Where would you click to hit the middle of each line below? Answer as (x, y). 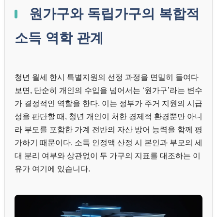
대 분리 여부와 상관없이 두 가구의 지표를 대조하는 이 (108, 155)
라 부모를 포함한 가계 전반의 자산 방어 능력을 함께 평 (108, 129)
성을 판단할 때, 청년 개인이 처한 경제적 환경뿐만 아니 (108, 116)
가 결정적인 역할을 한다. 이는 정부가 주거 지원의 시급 (108, 103)
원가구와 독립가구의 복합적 (112, 14)
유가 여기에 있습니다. (52, 169)
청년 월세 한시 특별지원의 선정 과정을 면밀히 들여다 (107, 77)
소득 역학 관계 (59, 38)
